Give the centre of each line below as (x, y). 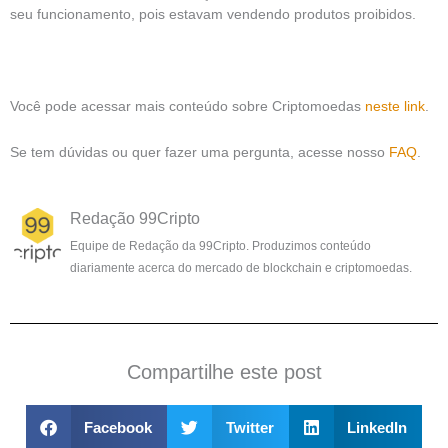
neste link (395, 106)
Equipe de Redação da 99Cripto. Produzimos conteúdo (220, 245)
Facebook (118, 427)
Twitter (249, 427)
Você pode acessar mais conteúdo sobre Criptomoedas (187, 106)
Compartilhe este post (224, 372)
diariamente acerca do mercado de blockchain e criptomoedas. (241, 267)
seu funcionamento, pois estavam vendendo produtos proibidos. (213, 15)
